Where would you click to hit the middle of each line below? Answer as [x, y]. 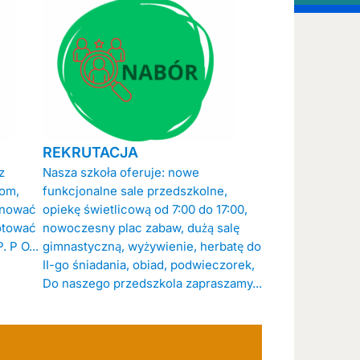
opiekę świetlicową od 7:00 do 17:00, [145, 209]
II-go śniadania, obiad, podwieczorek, [148, 264]
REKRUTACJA [90, 152]
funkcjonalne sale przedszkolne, [135, 190]
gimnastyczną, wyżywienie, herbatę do [151, 246]
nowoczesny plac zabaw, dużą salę [141, 227]
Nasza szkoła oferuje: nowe [121, 172]
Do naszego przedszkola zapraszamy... [152, 283]
